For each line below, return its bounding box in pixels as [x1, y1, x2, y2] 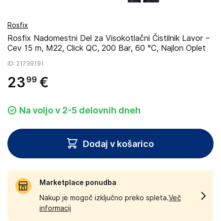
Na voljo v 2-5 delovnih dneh [19, 105, 141, 115]
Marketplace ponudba [39, 179, 116, 186]
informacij [39, 204, 71, 212]
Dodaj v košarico [83, 138, 154, 149]
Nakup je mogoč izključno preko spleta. [39, 194, 169, 202]
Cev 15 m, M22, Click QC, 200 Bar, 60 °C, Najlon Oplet [7, 43, 206, 53]
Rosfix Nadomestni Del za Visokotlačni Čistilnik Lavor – [7, 34, 210, 43]
